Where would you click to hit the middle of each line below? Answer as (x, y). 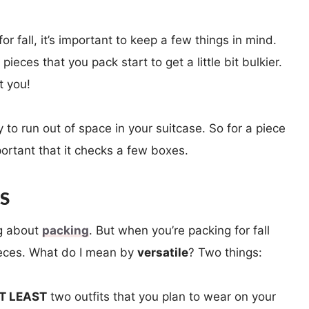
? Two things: (225, 252)
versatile (163, 252)
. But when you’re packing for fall (179, 230)
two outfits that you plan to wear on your (161, 296)
